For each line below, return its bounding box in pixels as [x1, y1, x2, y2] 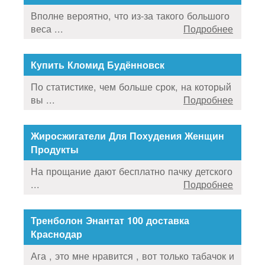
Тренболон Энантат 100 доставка [31, 213, 189, 227]
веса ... [31, 21, 63, 35]
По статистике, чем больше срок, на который [31, 79, 231, 93]
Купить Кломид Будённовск [31, 57, 164, 72]
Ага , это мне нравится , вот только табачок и [31, 248, 234, 263]
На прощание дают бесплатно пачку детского [31, 163, 232, 178]
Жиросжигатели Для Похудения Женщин [31, 128, 224, 143]
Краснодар [31, 227, 82, 241]
